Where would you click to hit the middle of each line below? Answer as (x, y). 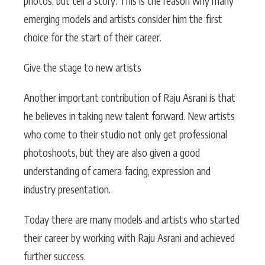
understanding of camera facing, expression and (117, 171)
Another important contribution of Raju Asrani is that (130, 97)
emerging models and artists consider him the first (123, 19)
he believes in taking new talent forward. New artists (129, 116)
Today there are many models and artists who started (132, 219)
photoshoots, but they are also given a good (112, 152)
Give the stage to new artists (83, 67)
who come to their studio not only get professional (125, 134)
